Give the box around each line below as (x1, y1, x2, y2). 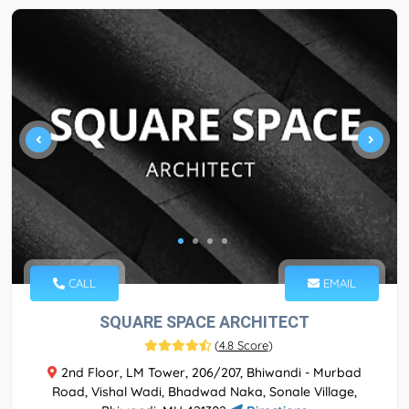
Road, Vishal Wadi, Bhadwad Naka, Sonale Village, (52, 383, 357, 401)
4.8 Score (218, 338, 268, 353)
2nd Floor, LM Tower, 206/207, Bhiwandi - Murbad (58, 364, 362, 382)
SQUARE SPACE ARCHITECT (100, 312, 309, 332)
